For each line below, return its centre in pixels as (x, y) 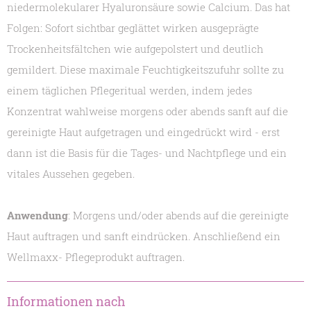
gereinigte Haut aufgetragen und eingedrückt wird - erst (143, 132)
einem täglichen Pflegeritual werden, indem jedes (129, 91)
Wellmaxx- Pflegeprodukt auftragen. (96, 257)
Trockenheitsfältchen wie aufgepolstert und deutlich (135, 49)
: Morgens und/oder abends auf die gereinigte (178, 216)
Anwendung (37, 216)
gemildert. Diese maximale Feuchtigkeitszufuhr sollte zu (145, 70)
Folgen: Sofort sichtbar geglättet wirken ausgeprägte (133, 28)
